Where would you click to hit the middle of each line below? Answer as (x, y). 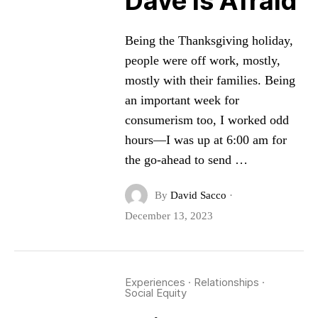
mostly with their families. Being (210, 80)
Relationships (226, 282)
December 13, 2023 (169, 216)
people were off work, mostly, (202, 60)
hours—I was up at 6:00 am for (205, 140)
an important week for (182, 100)
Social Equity (155, 293)
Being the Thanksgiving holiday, (209, 40)
